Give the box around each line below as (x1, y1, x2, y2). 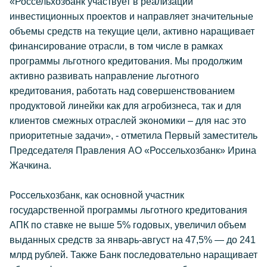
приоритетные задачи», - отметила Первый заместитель (10, 131, 257, 141)
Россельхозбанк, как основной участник (10, 190, 184, 200)
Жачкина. (10, 160, 51, 170)
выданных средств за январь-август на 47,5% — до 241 (10, 235, 256, 245)
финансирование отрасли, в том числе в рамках (10, 41, 223, 51)
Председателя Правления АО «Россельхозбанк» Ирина (10, 145, 256, 156)
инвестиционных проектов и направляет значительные (10, 11, 253, 21)
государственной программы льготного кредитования (10, 205, 247, 215)
